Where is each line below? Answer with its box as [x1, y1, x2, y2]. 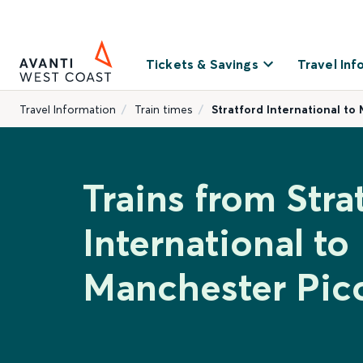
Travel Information [19, 102, 116, 117]
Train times [135, 102, 193, 117]
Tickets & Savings [146, 56, 258, 72]
